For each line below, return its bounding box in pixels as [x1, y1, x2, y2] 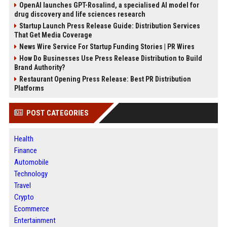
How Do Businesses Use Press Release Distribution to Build [19, 54, 202, 62]
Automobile [14, 158, 49, 167]
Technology [14, 169, 48, 178]
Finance [14, 146, 37, 155]
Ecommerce [14, 204, 49, 213]
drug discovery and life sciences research [14, 10, 145, 18]
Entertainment [14, 216, 56, 225]
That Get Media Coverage [14, 31, 92, 39]
